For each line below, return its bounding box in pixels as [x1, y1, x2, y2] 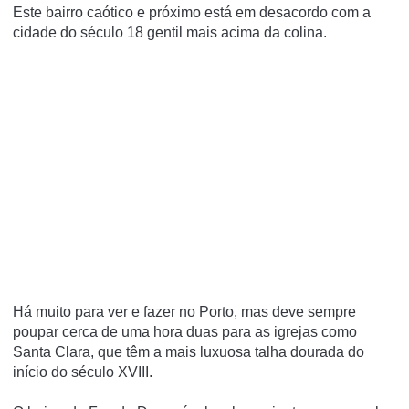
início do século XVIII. [13, 363, 152, 380]
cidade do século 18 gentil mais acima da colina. [13, 24, 327, 40]
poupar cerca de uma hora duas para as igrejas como [13, 323, 357, 340]
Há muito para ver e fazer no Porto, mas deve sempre [13, 303, 356, 320]
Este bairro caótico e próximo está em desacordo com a [13, 4, 371, 20]
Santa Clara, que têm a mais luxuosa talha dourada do [13, 343, 364, 360]
